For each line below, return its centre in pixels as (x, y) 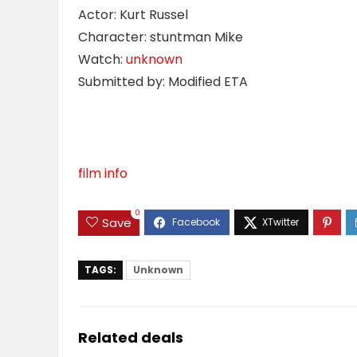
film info (103, 174)
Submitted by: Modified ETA (163, 82)
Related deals (131, 337)
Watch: (102, 60)
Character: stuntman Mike (161, 37)
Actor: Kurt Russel (133, 15)
